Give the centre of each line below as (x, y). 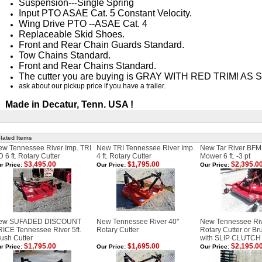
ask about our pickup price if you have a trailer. (92, 86)
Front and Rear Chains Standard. (87, 66)
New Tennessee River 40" (138, 222)
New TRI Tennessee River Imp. (146, 148)
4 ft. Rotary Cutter (124, 156)
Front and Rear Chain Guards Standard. (101, 45)
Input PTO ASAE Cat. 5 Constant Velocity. (105, 13)
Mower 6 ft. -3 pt (225, 156)
